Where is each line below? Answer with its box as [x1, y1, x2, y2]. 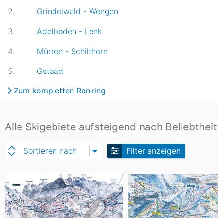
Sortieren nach [23, 146, 77, 156]
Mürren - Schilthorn [37, 46, 108, 56]
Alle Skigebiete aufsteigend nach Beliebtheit [5, 121, 217, 133]
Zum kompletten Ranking [14, 86, 106, 95]
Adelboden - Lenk [37, 26, 102, 36]
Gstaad [37, 66, 63, 76]
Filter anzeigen [127, 146, 181, 156]
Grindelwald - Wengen [37, 6, 118, 16]
